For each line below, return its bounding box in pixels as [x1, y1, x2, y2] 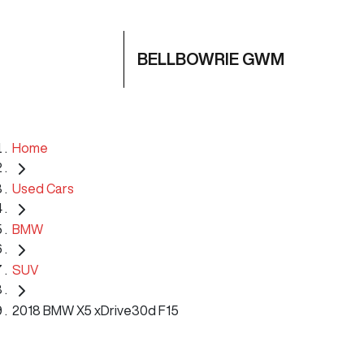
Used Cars [12, 181, 74, 195]
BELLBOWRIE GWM [137, 50, 284, 67]
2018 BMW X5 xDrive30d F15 [12, 303, 179, 317]
